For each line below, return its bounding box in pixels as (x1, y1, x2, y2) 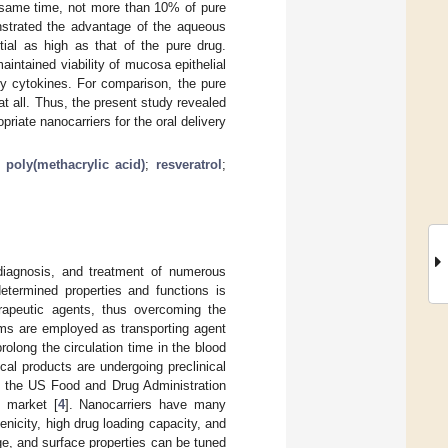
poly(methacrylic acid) (5, 156, 146, 172)
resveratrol (156, 156, 222, 172)
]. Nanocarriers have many (64, 396, 227, 412)
